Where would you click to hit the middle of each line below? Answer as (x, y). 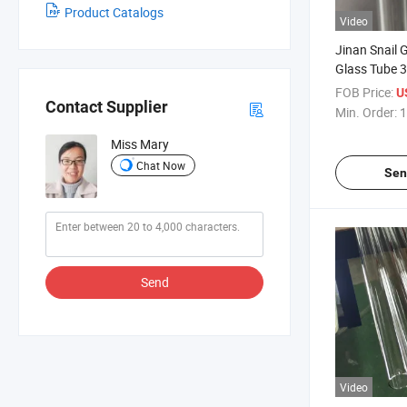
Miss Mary (140, 144)
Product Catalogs (114, 12)
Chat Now (161, 165)
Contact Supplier (107, 107)
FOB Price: (364, 92)
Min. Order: (366, 112)
